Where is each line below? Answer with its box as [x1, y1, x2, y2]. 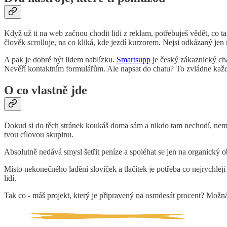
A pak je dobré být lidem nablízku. [4, 55, 117, 64]
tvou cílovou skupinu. [4, 130, 73, 139]
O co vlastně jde [4, 83, 87, 97]
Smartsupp [117, 55, 150, 64]
